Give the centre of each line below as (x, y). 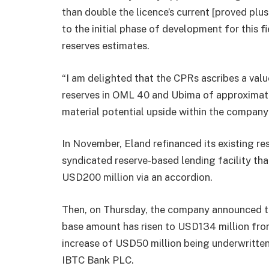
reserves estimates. (106, 46)
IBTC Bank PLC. (98, 260)
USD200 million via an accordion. (137, 177)
